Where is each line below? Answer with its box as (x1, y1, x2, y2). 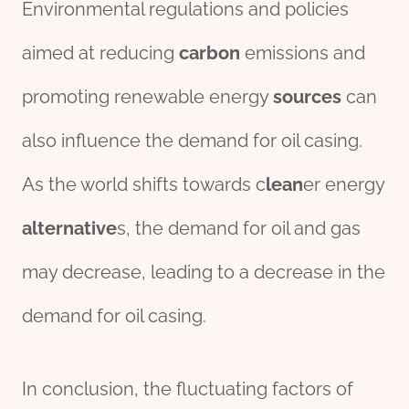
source (273, 86, 332, 109)
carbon (179, 42, 240, 65)
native (63, 217, 117, 240)
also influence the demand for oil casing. (22, 130, 362, 152)
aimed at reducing (22, 42, 179, 65)
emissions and (240, 42, 365, 65)
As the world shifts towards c (22, 173, 266, 196)
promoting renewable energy (22, 86, 273, 109)
